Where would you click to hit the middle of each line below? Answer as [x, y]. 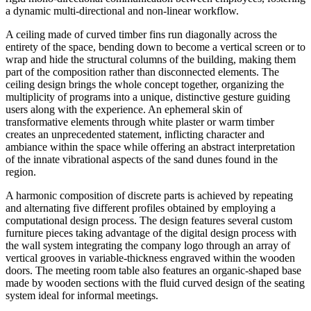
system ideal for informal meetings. [82, 296]
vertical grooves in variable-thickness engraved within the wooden [150, 258]
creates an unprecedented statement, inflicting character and [135, 135]
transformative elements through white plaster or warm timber [140, 122]
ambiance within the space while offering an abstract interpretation [150, 147]
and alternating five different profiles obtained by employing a [141, 208]
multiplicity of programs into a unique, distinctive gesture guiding [148, 97]
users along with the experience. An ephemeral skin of [124, 110]
